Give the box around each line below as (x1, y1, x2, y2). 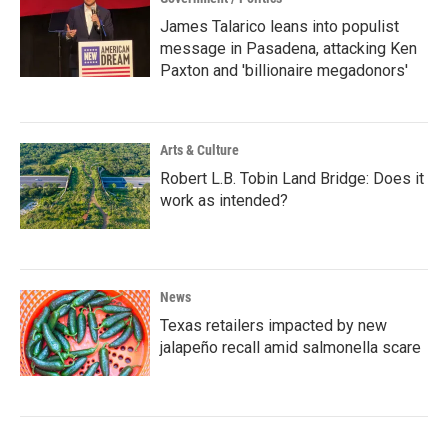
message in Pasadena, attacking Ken (160, 38, 417, 58)
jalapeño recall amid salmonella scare (160, 337, 421, 357)
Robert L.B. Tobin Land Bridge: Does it (160, 168, 424, 188)
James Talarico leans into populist (160, 16, 399, 36)
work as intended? (160, 190, 288, 210)
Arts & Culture (160, 141, 239, 158)
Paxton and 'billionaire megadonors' (160, 60, 408, 80)
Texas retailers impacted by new (160, 315, 387, 335)
